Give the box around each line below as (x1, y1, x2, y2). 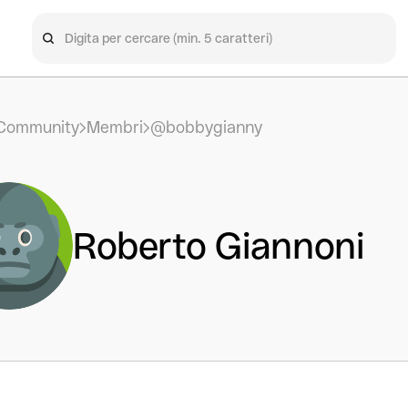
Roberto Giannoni (72, 225, 364, 267)
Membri (86, 117, 143, 137)
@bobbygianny (149, 117, 262, 137)
